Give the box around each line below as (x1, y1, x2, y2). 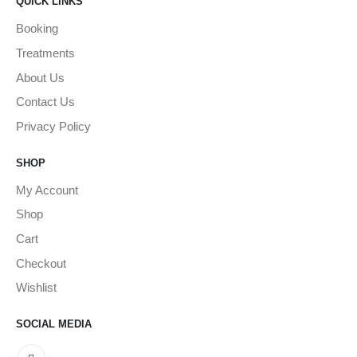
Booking (16, 22, 58, 36)
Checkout (16, 256, 66, 270)
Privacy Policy (16, 119, 91, 133)
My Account (16, 182, 78, 197)
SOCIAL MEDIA (16, 318, 92, 331)
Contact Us (16, 95, 75, 109)
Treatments (16, 46, 75, 60)
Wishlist (16, 280, 57, 295)
